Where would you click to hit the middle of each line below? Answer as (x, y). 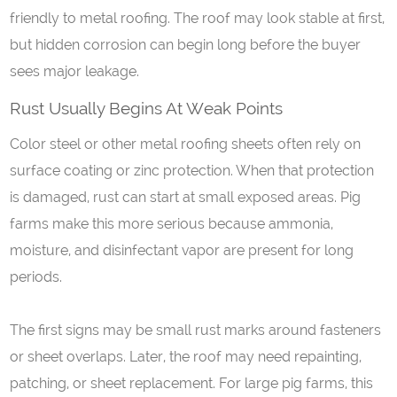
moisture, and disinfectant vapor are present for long (182, 250)
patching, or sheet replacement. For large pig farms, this (192, 383)
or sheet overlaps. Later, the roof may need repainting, (186, 357)
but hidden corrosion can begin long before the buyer (186, 45)
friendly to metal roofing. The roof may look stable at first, (198, 18)
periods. (36, 277)
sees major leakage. (75, 71)
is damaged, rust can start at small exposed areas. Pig (186, 197)
